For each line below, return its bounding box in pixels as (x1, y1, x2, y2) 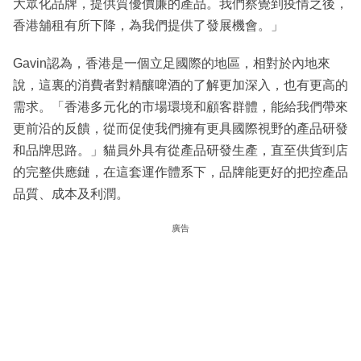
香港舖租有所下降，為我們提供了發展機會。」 (13, 18, 284, 32)
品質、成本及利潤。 (13, 186, 129, 201)
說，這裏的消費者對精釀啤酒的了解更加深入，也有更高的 (13, 77, 348, 92)
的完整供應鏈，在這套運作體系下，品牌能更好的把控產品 (13, 164, 348, 179)
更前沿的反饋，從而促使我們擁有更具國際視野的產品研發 (13, 121, 348, 135)
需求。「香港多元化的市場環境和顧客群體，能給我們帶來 (13, 99, 348, 114)
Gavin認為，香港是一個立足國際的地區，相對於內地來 (13, 56, 330, 70)
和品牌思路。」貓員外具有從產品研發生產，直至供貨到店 (13, 143, 348, 157)
